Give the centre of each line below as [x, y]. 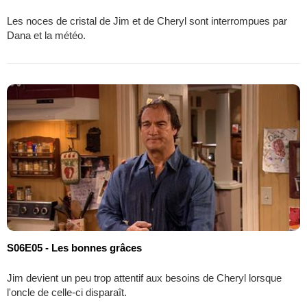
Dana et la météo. [46, 35]
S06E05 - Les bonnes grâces [74, 247]
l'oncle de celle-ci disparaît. [67, 292]
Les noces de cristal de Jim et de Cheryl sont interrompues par [147, 21]
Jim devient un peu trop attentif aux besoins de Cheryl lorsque [144, 278]
